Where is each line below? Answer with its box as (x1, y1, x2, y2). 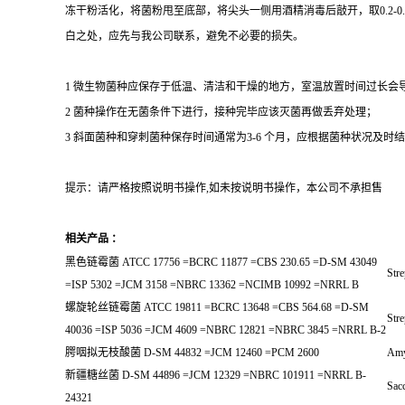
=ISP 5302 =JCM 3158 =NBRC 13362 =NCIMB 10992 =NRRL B (65, 278, 359, 291)
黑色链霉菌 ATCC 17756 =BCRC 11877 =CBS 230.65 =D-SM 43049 (65, 256, 377, 268)
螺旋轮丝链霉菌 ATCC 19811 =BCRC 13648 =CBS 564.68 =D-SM (65, 301, 369, 314)
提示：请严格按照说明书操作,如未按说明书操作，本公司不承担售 (65, 182, 382, 194)
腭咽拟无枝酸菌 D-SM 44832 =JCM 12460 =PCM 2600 (65, 346, 319, 359)
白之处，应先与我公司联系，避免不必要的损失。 (65, 30, 304, 42)
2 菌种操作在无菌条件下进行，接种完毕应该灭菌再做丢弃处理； (65, 106, 377, 118)
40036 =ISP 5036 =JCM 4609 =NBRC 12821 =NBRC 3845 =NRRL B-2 (65, 324, 386, 336)
